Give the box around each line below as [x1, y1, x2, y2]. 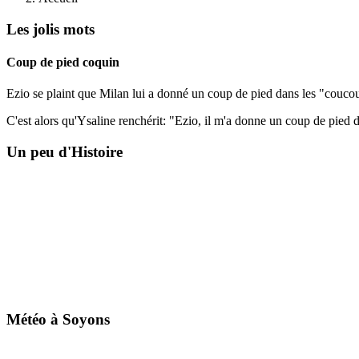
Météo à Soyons [6, 311, 110, 329]
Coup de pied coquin [6, 54, 119, 69]
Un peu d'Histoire [6, 143, 123, 160]
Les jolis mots [6, 20, 95, 38]
